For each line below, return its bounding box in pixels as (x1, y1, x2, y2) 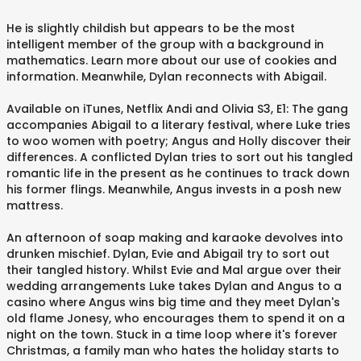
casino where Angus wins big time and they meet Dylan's (6, 294, 340, 310)
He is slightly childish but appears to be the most (6, 20, 295, 36)
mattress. (6, 197, 63, 214)
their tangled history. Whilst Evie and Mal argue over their (6, 262, 342, 278)
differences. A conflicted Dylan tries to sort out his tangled (6, 149, 353, 165)
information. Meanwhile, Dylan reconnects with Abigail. (6, 68, 326, 85)
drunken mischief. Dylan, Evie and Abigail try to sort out (6, 246, 330, 262)
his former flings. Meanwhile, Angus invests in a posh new (6, 181, 342, 197)
